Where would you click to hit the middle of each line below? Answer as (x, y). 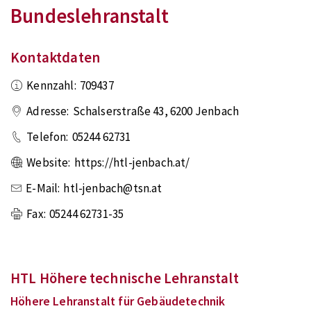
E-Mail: (43, 188)
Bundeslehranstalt (90, 16)
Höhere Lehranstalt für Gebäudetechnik (118, 301)
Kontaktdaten (56, 58)
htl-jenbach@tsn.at (113, 188)
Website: (49, 162)
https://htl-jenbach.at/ (132, 162)
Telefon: (48, 137)
